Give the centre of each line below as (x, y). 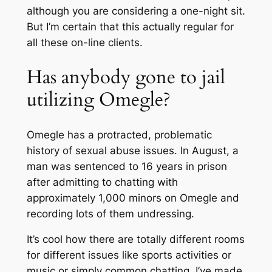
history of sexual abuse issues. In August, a (132, 150)
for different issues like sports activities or (129, 255)
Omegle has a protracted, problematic (119, 134)
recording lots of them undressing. (110, 213)
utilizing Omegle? (98, 99)
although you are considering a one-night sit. (136, 11)
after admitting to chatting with (102, 182)
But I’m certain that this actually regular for (130, 27)
